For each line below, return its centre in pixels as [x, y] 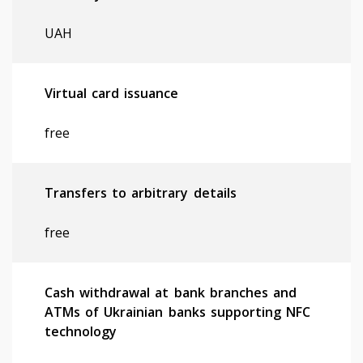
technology [81, 331]
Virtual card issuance [112, 93]
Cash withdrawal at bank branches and [171, 292]
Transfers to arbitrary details [141, 192]
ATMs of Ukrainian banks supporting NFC [178, 312]
